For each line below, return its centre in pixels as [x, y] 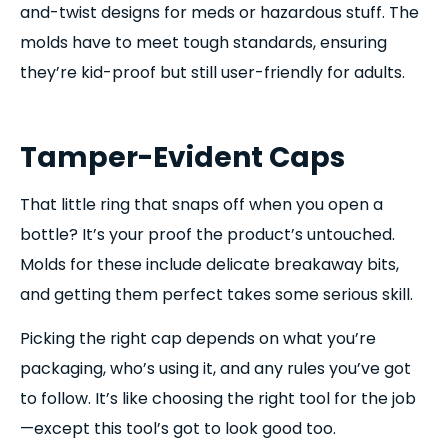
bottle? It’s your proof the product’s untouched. [207, 234]
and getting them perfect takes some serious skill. [216, 294]
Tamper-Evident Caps [182, 157]
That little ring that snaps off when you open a [201, 204]
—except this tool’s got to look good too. [178, 429]
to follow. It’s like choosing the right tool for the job [218, 399]
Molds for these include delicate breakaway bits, [209, 264]
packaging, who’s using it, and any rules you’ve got [215, 369]
